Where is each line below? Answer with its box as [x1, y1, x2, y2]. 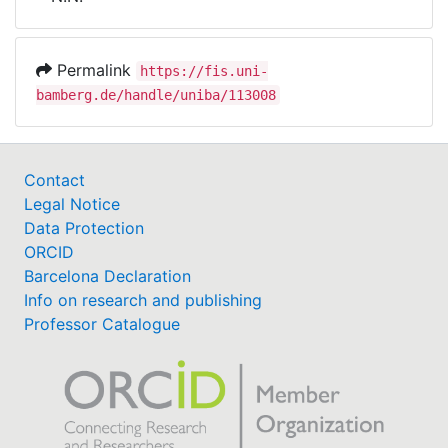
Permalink [52, 60, 136, 80]
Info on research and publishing [24, 290, 262, 310]
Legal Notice [24, 194, 120, 214]
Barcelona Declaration [24, 266, 191, 286]
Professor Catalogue [24, 314, 180, 334]
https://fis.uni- [140, 63, 268, 79]
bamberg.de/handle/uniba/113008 [36, 87, 276, 103]
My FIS [57, 41, 126, 67]
